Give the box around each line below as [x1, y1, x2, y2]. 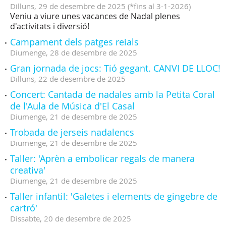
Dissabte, [10, 213, 42, 223]
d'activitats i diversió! [10, 21, 89, 32]
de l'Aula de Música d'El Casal [10, 100, 135, 112]
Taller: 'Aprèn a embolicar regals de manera [10, 152, 195, 164]
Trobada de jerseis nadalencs [10, 126, 134, 138]
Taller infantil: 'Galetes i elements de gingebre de [10, 190, 217, 202]
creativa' [10, 164, 45, 176]
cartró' [10, 202, 37, 214]
